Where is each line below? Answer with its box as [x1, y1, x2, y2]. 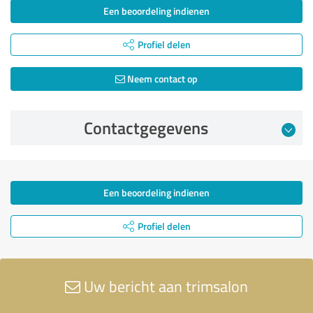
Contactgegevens [84, 115, 208, 140]
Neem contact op [125, 71, 198, 85]
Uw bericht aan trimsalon [80, 275, 248, 297]
